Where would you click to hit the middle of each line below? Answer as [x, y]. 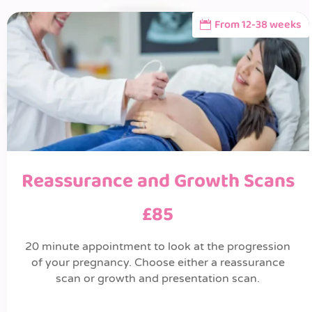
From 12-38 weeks [258, 24]
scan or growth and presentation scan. [158, 278]
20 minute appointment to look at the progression [158, 246]
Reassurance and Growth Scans [158, 181]
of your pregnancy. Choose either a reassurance [158, 262]
